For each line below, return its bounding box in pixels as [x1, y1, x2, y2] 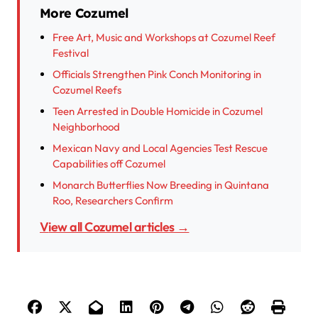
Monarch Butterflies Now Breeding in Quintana [53, 178, 269, 192]
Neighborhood [53, 120, 120, 134]
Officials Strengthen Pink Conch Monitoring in [53, 67, 261, 82]
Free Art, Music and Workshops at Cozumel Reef [53, 31, 275, 45]
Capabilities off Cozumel [53, 157, 165, 171]
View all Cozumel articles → [48, 219, 190, 236]
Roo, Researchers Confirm [53, 194, 173, 208]
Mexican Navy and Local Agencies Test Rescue [53, 141, 268, 155]
